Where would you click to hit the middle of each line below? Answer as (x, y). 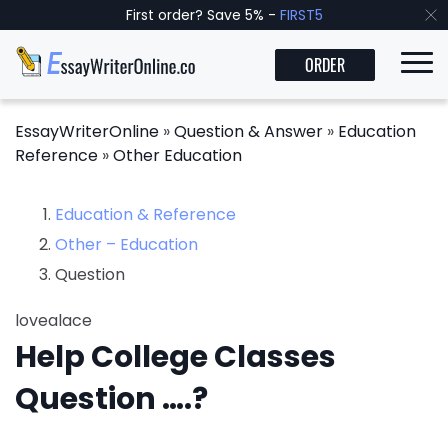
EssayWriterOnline (87, 131)
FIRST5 (301, 15)
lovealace (53, 320)
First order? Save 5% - (202, 15)
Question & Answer (248, 131)
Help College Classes (175, 357)
